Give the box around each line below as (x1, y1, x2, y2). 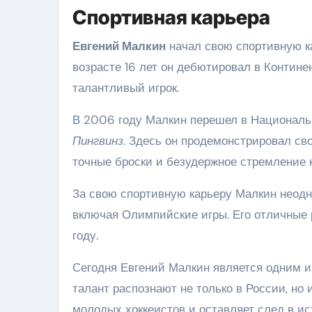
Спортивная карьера (72, 5, 270, 29)
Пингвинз (72, 132, 123, 148)
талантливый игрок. (72, 79, 179, 95)
